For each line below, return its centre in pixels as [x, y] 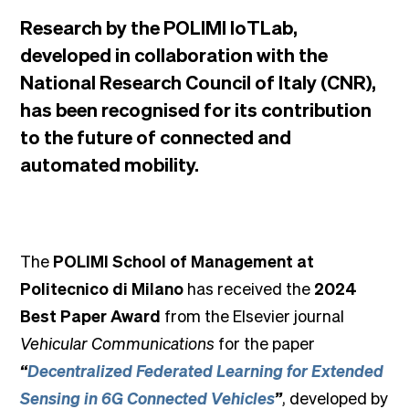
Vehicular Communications [118, 343]
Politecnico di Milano [102, 288]
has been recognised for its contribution [196, 109]
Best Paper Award [91, 315]
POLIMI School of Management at [184, 261]
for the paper [265, 343]
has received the [249, 288]
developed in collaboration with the [174, 54]
